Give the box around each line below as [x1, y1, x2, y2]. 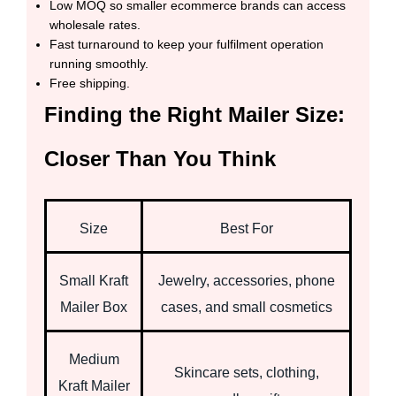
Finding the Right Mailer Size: [44, 102, 345, 126]
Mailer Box [60, 299, 127, 315]
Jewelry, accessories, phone [157, 272, 335, 288]
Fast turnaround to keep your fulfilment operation [49, 36, 324, 51]
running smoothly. [49, 56, 148, 71]
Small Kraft [59, 272, 128, 288]
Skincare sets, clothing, [173, 364, 319, 380]
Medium [68, 351, 119, 367]
